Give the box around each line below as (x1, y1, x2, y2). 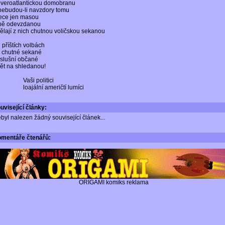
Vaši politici (23, 77, 54, 84)
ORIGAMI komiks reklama (79, 179, 149, 186)
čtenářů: (25, 134, 51, 141)
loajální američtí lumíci (23, 84, 84, 91)
